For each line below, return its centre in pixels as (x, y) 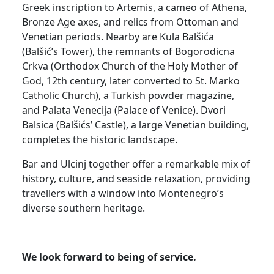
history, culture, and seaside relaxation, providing (136, 178)
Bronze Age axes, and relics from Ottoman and (130, 22)
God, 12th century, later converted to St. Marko (131, 80)
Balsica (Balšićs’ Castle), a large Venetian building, (135, 124)
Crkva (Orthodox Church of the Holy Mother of (130, 66)
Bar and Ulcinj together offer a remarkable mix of (136, 164)
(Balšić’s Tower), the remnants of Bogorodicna (128, 51)
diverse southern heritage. (83, 208)
